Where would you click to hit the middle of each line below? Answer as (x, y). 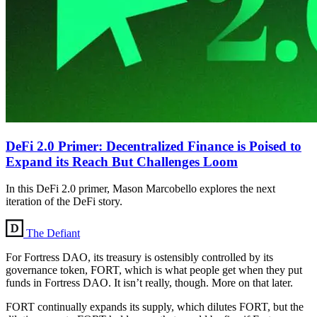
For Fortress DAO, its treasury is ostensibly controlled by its (139, 258)
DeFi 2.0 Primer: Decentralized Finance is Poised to (154, 146)
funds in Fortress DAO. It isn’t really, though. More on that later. (149, 283)
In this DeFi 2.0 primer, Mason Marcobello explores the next (140, 189)
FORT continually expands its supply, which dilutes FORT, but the (155, 307)
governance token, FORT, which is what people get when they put (154, 270)
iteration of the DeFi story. (64, 202)
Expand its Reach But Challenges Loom (122, 161)
